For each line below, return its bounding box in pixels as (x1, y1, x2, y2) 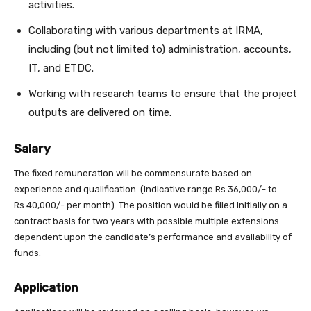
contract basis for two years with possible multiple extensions (14, 216, 279, 227)
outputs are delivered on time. (28, 106, 171, 119)
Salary (14, 142, 51, 156)
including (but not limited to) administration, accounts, (28, 43, 292, 56)
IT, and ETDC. (28, 62, 94, 75)
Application (14, 280, 78, 295)
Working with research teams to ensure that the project (28, 87, 297, 101)
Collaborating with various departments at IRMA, (28, 24, 263, 37)
